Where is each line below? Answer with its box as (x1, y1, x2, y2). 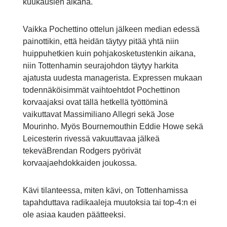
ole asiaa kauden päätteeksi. (22, 210, 126, 219)
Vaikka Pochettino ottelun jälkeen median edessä (22, 25, 200, 34)
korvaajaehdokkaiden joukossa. (22, 159, 137, 168)
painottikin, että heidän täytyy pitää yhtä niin (22, 37, 179, 46)
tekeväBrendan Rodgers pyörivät (22, 146, 141, 156)
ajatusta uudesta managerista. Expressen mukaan (22, 73, 202, 83)
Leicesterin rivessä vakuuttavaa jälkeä (22, 134, 160, 143)
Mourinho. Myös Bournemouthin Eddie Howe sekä (22, 122, 203, 131)
